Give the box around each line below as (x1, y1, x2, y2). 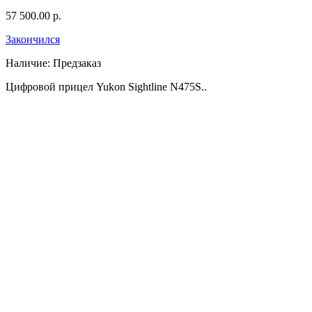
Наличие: (6, 56, 50, 69)
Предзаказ (53, 56, 101, 69)
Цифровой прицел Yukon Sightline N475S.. (6, 80, 207, 93)
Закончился (6, 33, 60, 45)
